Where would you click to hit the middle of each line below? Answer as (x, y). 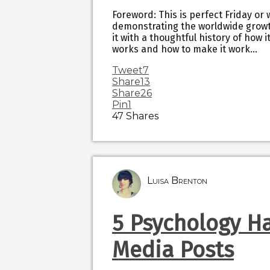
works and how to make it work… (185, 49)
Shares (142, 116)
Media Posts (173, 250)
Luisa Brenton (177, 181)
